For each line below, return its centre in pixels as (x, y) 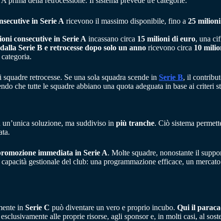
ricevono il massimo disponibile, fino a (126, 21)
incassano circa (112, 39)
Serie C (37, 208)
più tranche (135, 123)
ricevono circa (170, 48)
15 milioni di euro (166, 39)
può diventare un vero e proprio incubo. (113, 208)
